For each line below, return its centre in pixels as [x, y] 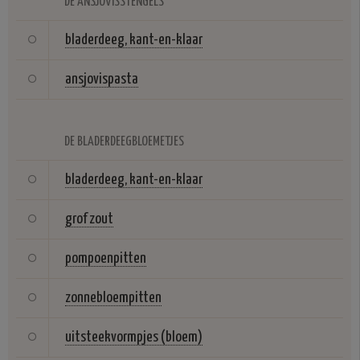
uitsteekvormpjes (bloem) [134, 337]
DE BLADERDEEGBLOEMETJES [124, 142]
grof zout [89, 219]
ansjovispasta [102, 80]
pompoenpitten [106, 259]
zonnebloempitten [113, 298]
